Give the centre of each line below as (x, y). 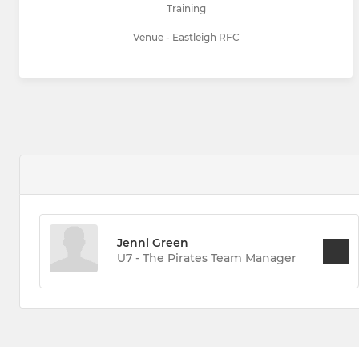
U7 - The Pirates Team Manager (207, 258)
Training (186, 9)
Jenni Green (153, 243)
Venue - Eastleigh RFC (186, 38)
